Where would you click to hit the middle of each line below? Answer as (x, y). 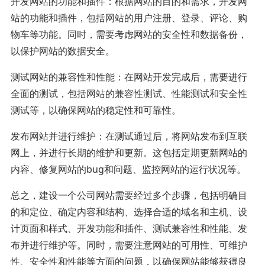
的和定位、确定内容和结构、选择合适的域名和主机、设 (129, 211)
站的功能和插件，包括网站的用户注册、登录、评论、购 (129, 17)
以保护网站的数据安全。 (62, 51)
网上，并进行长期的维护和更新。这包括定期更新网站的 (129, 152)
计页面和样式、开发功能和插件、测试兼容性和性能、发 (129, 228)
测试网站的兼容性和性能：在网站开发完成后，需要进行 (129, 77)
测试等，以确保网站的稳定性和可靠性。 (96, 110)
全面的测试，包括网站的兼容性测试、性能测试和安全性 (129, 93)
